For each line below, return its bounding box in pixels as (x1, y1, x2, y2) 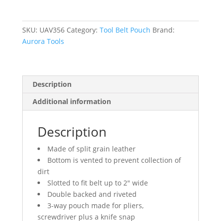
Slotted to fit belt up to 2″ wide (47, 178, 148, 187)
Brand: (152, 25, 175, 35)
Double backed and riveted (47, 189, 137, 199)
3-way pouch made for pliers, (47, 200, 144, 210)
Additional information (32, 96, 111, 106)
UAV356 (39, 25, 65, 35)
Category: (66, 25, 100, 35)
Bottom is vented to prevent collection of (47, 155, 181, 165)
